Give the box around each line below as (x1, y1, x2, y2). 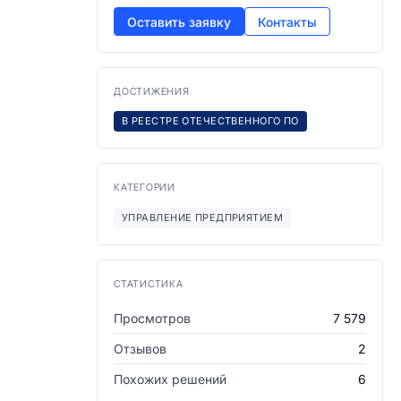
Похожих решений (114, 371, 226, 387)
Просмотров (114, 311, 191, 326)
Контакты (258, 13, 317, 30)
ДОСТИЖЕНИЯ (114, 85, 190, 98)
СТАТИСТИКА (114, 277, 183, 290)
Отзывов (114, 341, 166, 356)
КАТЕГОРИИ (114, 181, 175, 193)
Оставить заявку (127, 13, 231, 30)
